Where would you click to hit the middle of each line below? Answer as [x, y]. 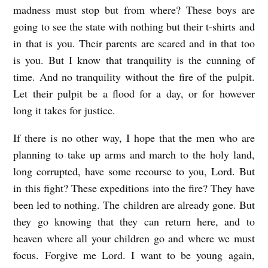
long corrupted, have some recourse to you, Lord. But [134, 171]
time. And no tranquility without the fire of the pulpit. [134, 76]
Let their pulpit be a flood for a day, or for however [134, 93]
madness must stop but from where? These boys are [134, 9]
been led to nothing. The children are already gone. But [134, 204]
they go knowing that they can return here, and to [134, 221]
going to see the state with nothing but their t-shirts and [134, 26]
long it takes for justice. [66, 110]
